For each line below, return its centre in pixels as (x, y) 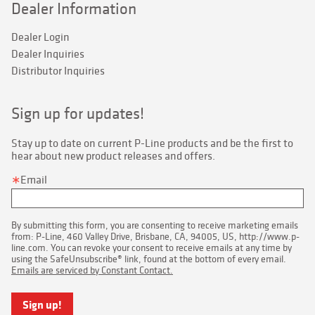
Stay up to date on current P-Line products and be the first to (152, 142)
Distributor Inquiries (58, 70)
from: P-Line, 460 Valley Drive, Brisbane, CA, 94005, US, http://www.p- (155, 236)
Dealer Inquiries (48, 53)
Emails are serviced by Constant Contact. (92, 270)
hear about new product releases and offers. (113, 155)
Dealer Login (40, 36)
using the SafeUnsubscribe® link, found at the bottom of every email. (149, 258)
